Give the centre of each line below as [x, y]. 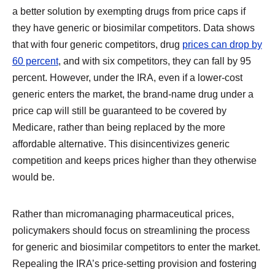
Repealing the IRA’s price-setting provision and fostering [134, 263]
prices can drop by [222, 45]
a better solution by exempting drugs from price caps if [129, 11]
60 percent [35, 61]
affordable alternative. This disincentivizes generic [121, 144]
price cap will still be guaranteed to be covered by [119, 111]
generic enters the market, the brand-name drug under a [133, 94]
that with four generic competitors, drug [97, 45]
